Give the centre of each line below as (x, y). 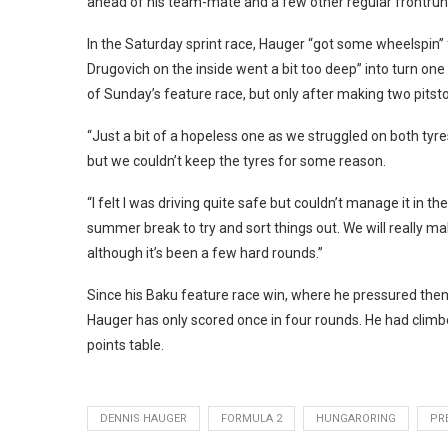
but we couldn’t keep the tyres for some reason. (236, 161)
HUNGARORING (356, 419)
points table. (125, 345)
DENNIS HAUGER (143, 419)
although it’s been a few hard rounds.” (205, 253)
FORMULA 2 (251, 419)
